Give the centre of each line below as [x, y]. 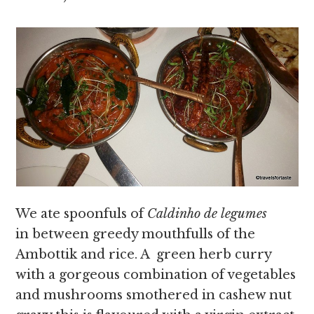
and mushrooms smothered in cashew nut [154, 295]
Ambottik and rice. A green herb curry [144, 254]
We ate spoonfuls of [82, 214]
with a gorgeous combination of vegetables [156, 275]
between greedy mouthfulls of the [144, 234]
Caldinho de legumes [207, 214]
